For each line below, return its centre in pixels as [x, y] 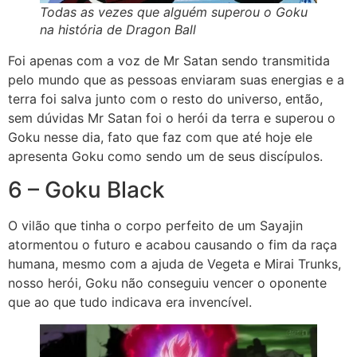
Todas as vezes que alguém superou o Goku [174, 12]
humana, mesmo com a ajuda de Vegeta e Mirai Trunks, [175, 264]
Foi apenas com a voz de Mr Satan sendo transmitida [169, 60]
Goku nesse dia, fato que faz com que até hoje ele [160, 137]
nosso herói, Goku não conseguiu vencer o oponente [167, 283]
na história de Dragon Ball [118, 29]
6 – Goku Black [89, 190]
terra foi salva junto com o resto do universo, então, [165, 98]
